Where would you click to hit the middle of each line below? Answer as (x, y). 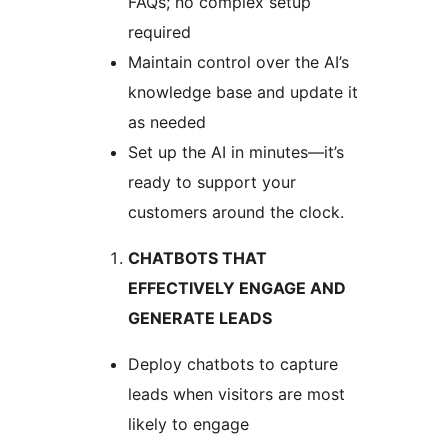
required (159, 32)
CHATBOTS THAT (197, 258)
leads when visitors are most (236, 394)
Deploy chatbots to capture (233, 364)
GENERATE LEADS (200, 318)
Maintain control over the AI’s (238, 62)
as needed (167, 122)
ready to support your (212, 182)
